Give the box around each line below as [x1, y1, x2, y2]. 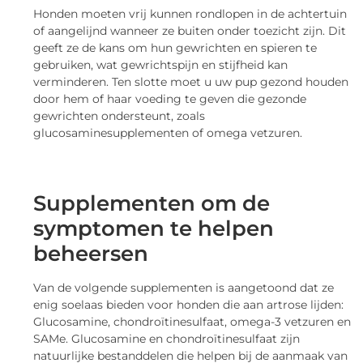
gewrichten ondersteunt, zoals [33, 108, 206, 123]
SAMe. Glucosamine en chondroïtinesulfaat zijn [33, 331, 301, 347]
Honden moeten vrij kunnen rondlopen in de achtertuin [33, 6, 348, 21]
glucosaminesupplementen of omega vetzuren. [33, 125, 303, 140]
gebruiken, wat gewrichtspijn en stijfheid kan [33, 57, 288, 72]
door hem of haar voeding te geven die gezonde [33, 91, 307, 106]
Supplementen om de [33, 190, 271, 217]
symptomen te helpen [33, 216, 275, 242]
